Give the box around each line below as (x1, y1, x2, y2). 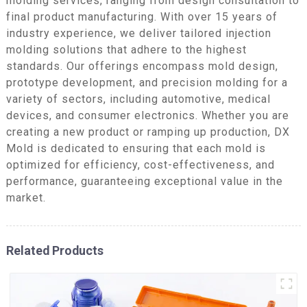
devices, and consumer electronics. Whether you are (5, 108, 289, 122)
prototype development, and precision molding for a (5, 75, 288, 89)
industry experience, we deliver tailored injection (5, 26, 271, 40)
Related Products (5, 243, 103, 258)
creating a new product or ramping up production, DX (5, 125, 290, 138)
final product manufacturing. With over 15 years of (5, 10, 278, 23)
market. (5, 191, 46, 204)
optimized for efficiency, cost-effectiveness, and (5, 158, 275, 171)
